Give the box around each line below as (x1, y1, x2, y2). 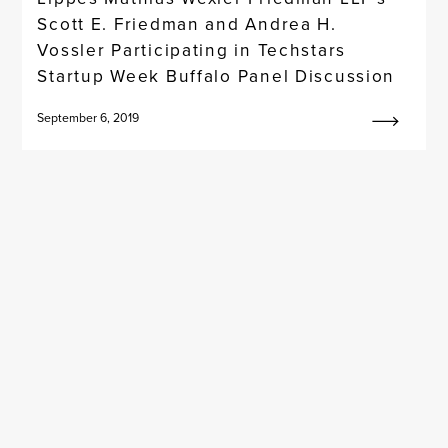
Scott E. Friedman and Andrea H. (37, 11, 337, 37)
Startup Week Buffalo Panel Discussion (37, 63, 396, 89)
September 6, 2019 (37, 109, 140, 127)
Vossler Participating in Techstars (37, 37, 347, 63)
